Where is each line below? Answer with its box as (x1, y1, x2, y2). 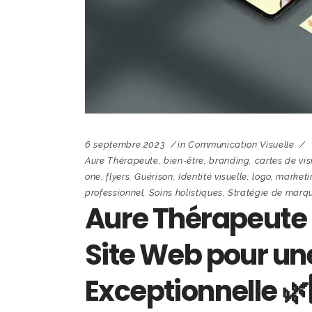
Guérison (134, 171, 173, 182)
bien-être (164, 155, 204, 166)
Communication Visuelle (188, 139, 295, 150)
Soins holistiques (148, 187, 223, 198)
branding (209, 155, 250, 166)
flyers (106, 171, 130, 182)
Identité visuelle (178, 171, 248, 182)
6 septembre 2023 (85, 139, 166, 150)
